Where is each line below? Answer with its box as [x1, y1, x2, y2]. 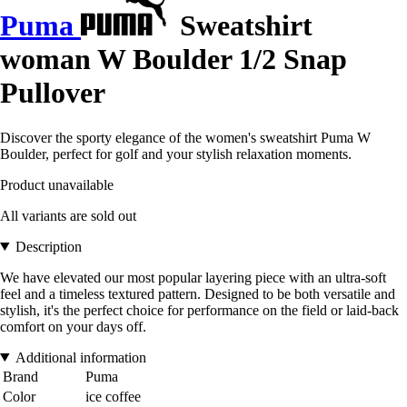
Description [15, 238, 82, 254]
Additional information [15, 349, 146, 365]
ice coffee [85, 388, 141, 404]
